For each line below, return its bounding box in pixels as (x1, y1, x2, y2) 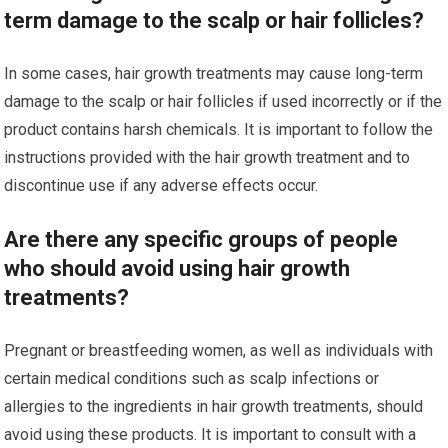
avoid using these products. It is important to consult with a (4, 425, 417, 445)
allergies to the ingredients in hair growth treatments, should (4, 397, 424, 417)
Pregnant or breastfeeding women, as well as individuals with (4, 341, 434, 361)
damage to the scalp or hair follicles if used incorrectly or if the (4, 92, 443, 112)
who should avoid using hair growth (4, 256, 351, 282)
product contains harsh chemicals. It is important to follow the (4, 120, 434, 140)
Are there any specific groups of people (4, 227, 399, 253)
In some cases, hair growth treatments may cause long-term (4, 64, 424, 84)
